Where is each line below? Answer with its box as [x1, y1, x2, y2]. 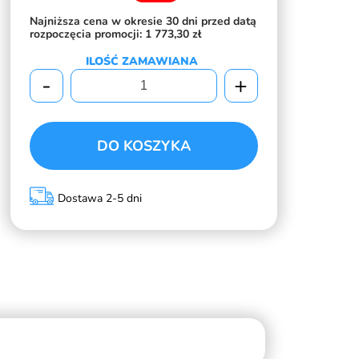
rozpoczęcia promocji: [30, 26, 146, 42]
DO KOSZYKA [97, 136, 192, 156]
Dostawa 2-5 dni [58, 191, 143, 207]
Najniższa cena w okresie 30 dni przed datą [30, 14, 257, 30]
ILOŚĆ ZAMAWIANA [86, 54, 199, 70]
